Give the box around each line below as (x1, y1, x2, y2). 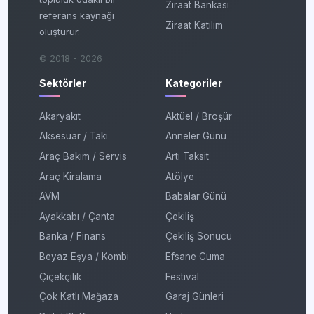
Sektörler (39, 77, 86, 90)
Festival (165, 271, 199, 282)
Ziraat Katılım (165, 19, 223, 31)
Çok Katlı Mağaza (39, 291, 118, 303)
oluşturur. (39, 26, 80, 38)
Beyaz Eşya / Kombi (39, 250, 129, 262)
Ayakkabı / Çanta (39, 210, 115, 222)
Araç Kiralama (39, 170, 102, 182)
